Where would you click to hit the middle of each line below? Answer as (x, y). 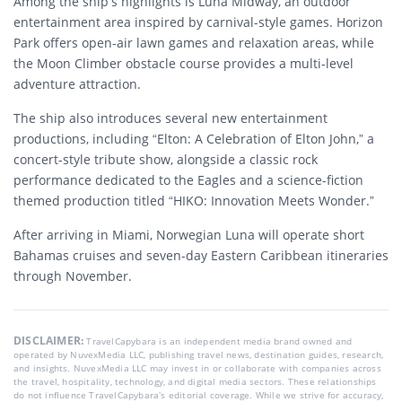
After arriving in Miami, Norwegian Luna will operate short (189, 235)
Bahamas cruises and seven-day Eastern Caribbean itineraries (201, 255)
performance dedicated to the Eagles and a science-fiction (188, 180)
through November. (73, 276)
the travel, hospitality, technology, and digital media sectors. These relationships (195, 381)
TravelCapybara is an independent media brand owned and (219, 341)
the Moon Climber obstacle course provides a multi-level (184, 63)
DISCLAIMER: (50, 341)
